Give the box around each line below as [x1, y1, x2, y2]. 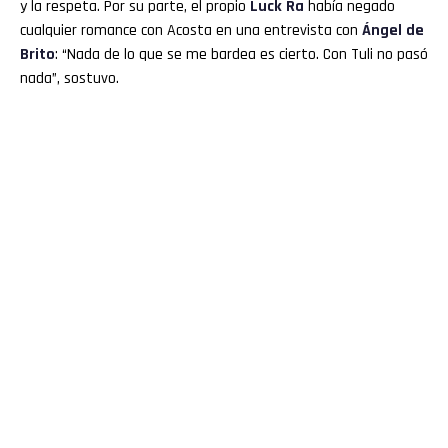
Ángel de [362, 19, 424, 41]
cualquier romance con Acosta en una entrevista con [20, 19, 362, 41]
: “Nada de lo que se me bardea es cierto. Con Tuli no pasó [55, 43, 428, 65]
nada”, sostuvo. [20, 67, 119, 89]
